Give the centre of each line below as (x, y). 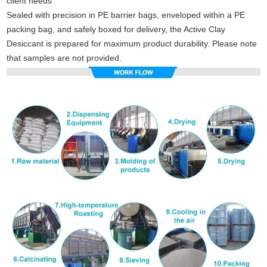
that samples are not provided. (64, 58)
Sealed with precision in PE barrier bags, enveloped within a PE (126, 15)
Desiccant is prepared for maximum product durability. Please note (132, 43)
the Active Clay (197, 29)
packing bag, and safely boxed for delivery (86, 29)
